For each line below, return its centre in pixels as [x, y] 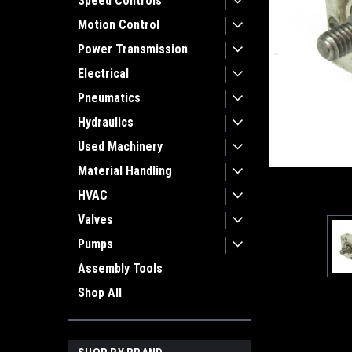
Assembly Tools [120, 268]
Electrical [103, 73]
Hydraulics [106, 122]
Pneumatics [109, 98]
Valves [95, 220]
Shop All [100, 293]
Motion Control [119, 25]
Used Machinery [120, 147]
